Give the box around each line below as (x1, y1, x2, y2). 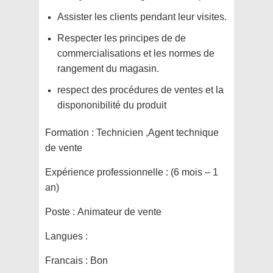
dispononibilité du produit (57, 100, 166, 111)
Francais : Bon (45, 255, 108, 266)
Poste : (45, 207, 77, 218)
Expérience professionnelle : (45, 167, 171, 178)
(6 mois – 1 (171, 167, 218, 178)
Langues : (45, 231, 88, 242)
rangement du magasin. (57, 63, 159, 74)
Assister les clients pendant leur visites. (57, 12, 227, 23)
